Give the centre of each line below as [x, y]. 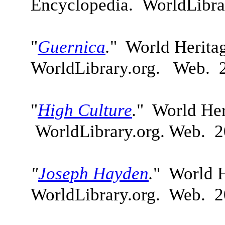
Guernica [72, 47]
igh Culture [91, 110]
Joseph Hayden [93, 174]
